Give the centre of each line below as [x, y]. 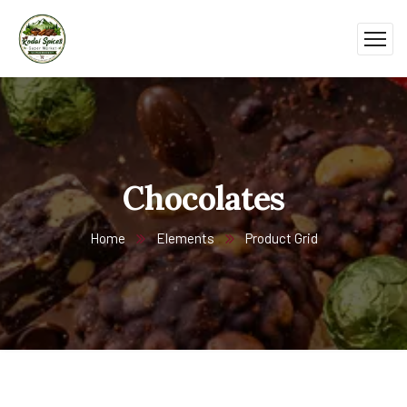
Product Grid [281, 238]
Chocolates [203, 198]
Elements [185, 238]
